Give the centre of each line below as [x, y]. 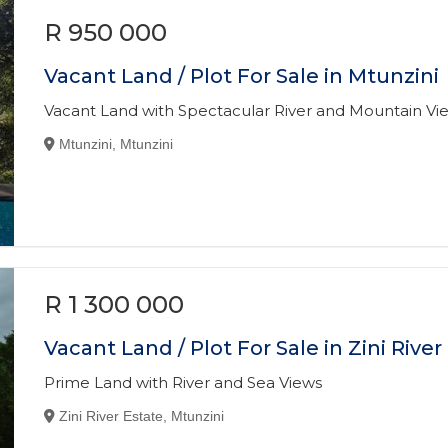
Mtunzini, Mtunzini [116, 144]
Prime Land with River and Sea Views [183, 382]
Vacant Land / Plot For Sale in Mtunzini [242, 76]
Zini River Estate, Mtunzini [142, 416]
